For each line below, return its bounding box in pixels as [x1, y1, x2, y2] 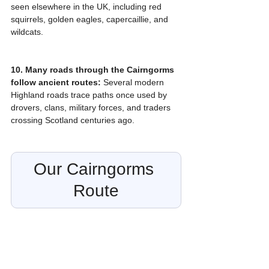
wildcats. [11, 26, 43, 37]
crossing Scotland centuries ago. [11, 115, 134, 125]
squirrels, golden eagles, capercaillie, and [11, 14, 171, 24]
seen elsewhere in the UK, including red [11, 1, 164, 11]
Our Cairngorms [34, 159, 159, 178]
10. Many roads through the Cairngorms [11, 64, 177, 74]
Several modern [101, 77, 166, 87]
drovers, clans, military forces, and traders [11, 102, 173, 112]
